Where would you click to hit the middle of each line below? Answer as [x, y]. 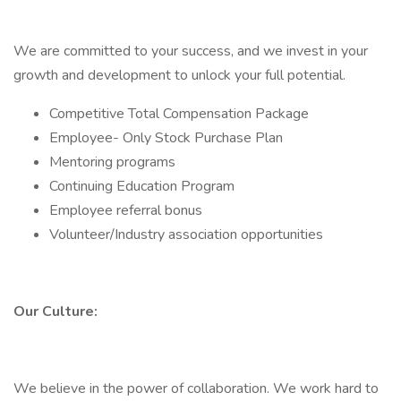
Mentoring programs [112, 162]
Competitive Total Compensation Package [179, 114]
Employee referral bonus [126, 210]
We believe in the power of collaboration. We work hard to [196, 388]
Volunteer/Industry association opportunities [186, 235]
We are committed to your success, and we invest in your [191, 51]
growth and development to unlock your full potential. [179, 75]
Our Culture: [55, 311]
